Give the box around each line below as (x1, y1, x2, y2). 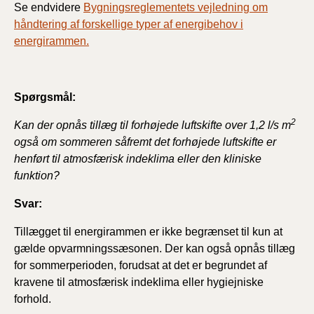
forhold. (14, 292, 51, 305)
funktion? (14, 169, 60, 182)
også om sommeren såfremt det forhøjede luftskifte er (14, 135, 276, 148)
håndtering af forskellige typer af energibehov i (14, 18, 243, 30)
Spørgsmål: (14, 90, 76, 103)
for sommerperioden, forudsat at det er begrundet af (14, 259, 267, 271)
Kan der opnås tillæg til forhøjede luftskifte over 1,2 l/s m (14, 118, 291, 131)
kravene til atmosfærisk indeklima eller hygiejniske (14, 275, 264, 288)
